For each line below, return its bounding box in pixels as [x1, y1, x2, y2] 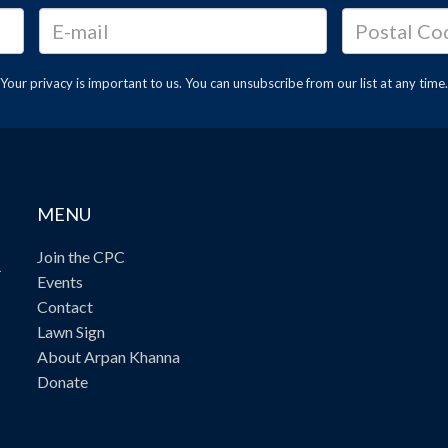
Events [37, 271, 84, 291]
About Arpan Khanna [37, 346, 181, 366]
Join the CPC [37, 246, 126, 266]
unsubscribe [233, 74, 303, 91]
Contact [37, 296, 94, 316]
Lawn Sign [37, 321, 106, 341]
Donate [37, 371, 89, 391]
